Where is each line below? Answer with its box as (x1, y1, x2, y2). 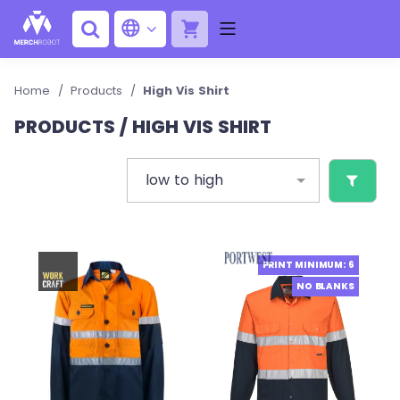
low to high (145, 170, 223, 190)
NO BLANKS (296, 279, 354, 293)
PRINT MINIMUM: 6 (262, 258, 354, 271)
